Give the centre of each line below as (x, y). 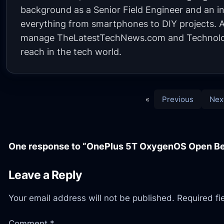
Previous (178, 99)
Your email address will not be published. (91, 198)
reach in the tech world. (71, 51)
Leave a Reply (45, 175)
